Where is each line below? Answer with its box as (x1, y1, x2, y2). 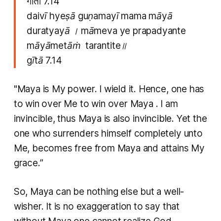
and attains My (143, 142, 205, 154)
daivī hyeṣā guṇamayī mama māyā (27, 10, 173, 22)
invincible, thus (13, 112, 78, 124)
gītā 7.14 (27, 54, 62, 66)
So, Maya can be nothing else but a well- (13, 185, 184, 197)
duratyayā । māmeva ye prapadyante (27, 25, 186, 37)
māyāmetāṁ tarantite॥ (27, 39, 127, 51)
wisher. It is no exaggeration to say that (13, 200, 180, 212)
